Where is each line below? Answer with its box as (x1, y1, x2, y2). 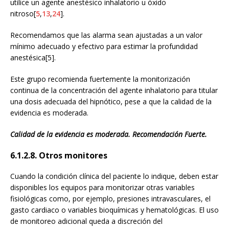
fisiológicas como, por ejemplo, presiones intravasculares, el (10, 193, 211, 203)
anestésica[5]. (10, 52, 56, 62)
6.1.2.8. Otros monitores (10, 149, 107, 161)
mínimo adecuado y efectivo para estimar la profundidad (10, 41, 198, 51)
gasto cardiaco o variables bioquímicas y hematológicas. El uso (10, 204, 219, 215)
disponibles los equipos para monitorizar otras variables (10, 182, 195, 192)
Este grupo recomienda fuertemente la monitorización (10, 74, 190, 84)
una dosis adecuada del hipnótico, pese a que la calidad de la (10, 96, 212, 106)
